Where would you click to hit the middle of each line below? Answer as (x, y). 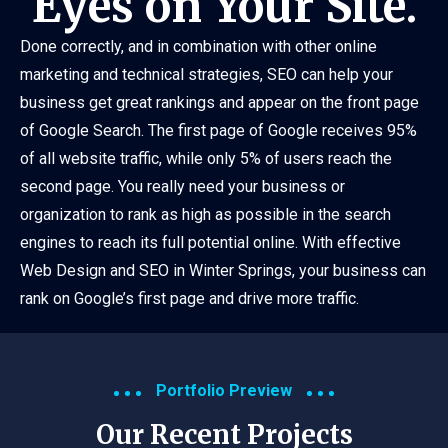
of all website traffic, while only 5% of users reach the (206, 159)
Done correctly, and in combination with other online (198, 47)
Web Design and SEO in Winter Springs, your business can (223, 271)
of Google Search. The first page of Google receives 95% (218, 131)
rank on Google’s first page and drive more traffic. (189, 299)
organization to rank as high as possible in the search (205, 215)
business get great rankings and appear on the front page (219, 103)
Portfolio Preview (224, 391)
